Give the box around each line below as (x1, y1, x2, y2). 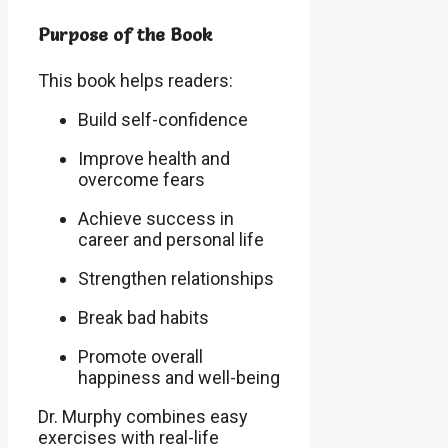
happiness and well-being (78, 367, 280, 389)
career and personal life (78, 229, 264, 251)
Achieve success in (78, 208, 234, 230)
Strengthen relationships (78, 268, 274, 290)
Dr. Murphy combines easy (38, 406, 248, 428)
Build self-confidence (78, 109, 248, 131)
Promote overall (78, 346, 203, 368)
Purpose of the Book (38, 23, 213, 47)
